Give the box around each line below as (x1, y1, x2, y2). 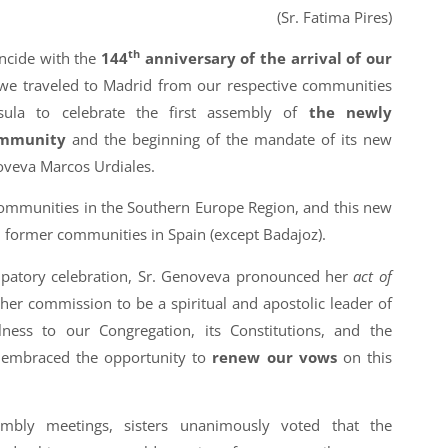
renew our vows (212, 346, 337, 367)
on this (336, 346, 392, 367)
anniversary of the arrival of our (139, 48, 392, 69)
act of (353, 265, 392, 286)
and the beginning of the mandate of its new (65, 129, 392, 150)
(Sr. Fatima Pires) (276, 6, 392, 27)
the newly (308, 102, 392, 123)
